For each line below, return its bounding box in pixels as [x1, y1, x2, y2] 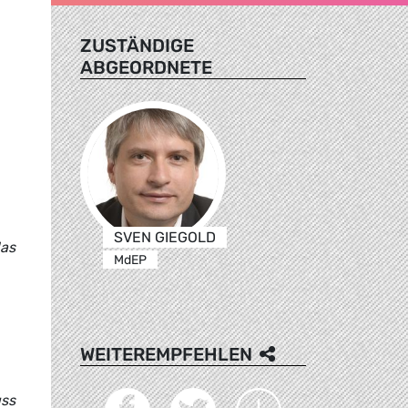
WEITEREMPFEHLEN [80, 342, 252, 365]
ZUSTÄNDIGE [80, 34, 194, 56]
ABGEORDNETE [80, 56, 212, 78]
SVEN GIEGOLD [113, 228, 216, 246]
